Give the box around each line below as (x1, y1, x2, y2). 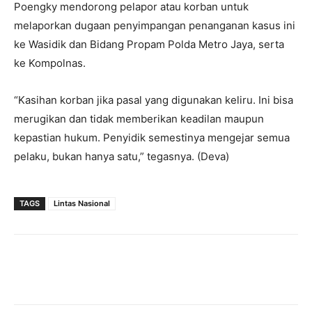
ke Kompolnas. (14, 56, 86, 70)
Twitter (141, 265, 167, 275)
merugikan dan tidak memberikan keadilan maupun (14, 112, 264, 126)
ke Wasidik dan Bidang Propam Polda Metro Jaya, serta (14, 38, 284, 52)
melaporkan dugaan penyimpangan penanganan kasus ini (14, 19, 295, 33)
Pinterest (219, 265, 254, 275)
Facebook (47, 265, 84, 275)
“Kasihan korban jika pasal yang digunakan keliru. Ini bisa (14, 93, 293, 107)
